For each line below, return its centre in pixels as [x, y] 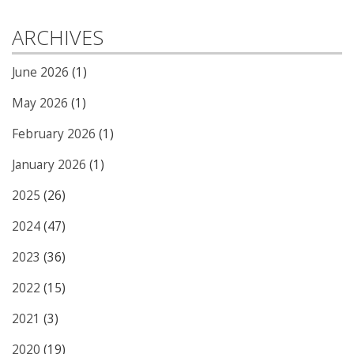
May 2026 [40, 104]
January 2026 [49, 165]
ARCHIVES [58, 38]
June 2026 [40, 73]
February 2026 [54, 134]
